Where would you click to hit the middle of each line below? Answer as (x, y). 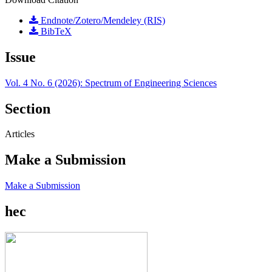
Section (28, 108)
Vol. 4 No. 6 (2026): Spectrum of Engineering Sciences (111, 83)
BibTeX (55, 31)
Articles (20, 134)
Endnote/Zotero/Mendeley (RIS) (102, 20)
